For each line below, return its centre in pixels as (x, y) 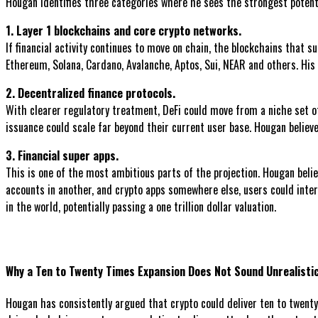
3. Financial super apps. (62, 156)
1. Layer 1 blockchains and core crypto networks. (124, 31)
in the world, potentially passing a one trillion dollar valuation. (141, 207)
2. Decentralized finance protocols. (91, 93)
